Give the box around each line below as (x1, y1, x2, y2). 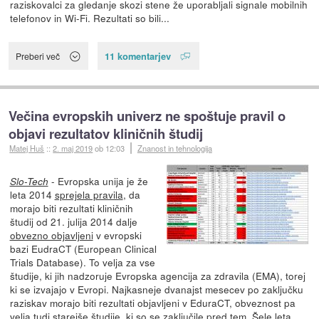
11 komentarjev (104, 48, 171, 63)
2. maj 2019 (53, 142, 93, 154)
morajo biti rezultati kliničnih (9, 200, 133, 215)
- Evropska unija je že (48, 173, 148, 188)
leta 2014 (9, 187, 55, 202)
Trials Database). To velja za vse (9, 254, 155, 269)
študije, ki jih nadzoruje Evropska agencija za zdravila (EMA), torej (9, 268, 305, 283)
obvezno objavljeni (9, 227, 93, 242)
